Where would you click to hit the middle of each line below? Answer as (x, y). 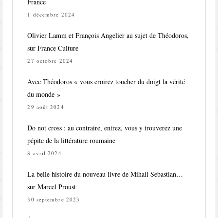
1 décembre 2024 (51, 15)
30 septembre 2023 (54, 200)
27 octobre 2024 (50, 61)
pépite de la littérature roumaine (72, 141)
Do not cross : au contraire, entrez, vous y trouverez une (105, 128)
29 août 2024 (46, 107)
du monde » (44, 94)
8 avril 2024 (45, 153)
